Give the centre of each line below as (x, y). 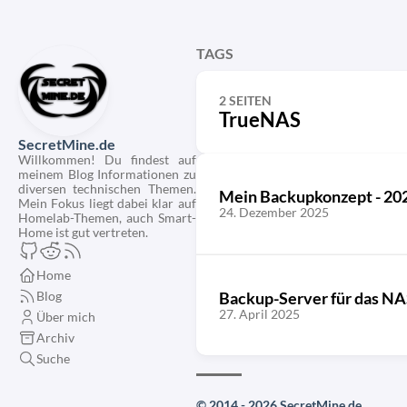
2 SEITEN (245, 100)
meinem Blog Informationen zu (107, 174)
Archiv (55, 337)
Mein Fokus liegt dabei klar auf (107, 203)
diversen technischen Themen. (107, 189)
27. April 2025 (259, 313)
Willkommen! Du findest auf (107, 159)
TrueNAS (259, 119)
